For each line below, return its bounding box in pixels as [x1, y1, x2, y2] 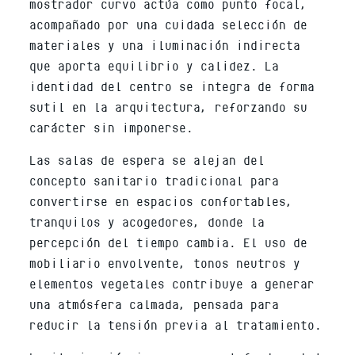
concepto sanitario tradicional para [29, 174, 280, 184]
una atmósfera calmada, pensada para [29, 298, 280, 307]
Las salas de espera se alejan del [29, 154, 265, 163]
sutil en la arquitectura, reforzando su [29, 101, 308, 110]
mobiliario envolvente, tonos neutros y [29, 257, 301, 266]
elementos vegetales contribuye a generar [29, 277, 315, 287]
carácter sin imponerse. [29, 121, 194, 131]
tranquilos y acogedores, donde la [29, 216, 265, 225]
